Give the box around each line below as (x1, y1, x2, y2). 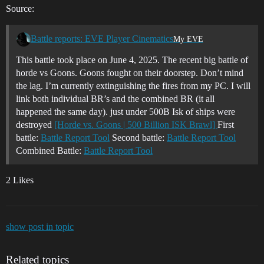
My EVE (173, 35, 203, 44)
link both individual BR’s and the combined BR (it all (16, 93, 214, 104)
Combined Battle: (16, 145, 84, 156)
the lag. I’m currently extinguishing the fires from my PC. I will (16, 80, 250, 91)
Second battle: (110, 132, 167, 143)
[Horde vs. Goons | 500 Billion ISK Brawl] (54, 119, 217, 130)
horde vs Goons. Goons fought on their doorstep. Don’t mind (16, 67, 243, 78)
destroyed (16, 119, 54, 130)
